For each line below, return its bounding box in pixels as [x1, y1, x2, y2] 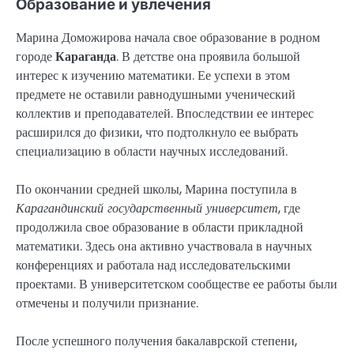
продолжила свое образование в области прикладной [16, 218, 303, 237]
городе [16, 47, 55, 66]
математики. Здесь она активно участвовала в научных [16, 237, 312, 256]
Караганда [55, 47, 116, 66]
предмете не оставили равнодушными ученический [16, 85, 296, 104]
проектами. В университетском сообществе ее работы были [16, 275, 337, 294]
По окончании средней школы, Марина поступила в [16, 180, 297, 199]
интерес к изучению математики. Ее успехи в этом [16, 66, 290, 85]
